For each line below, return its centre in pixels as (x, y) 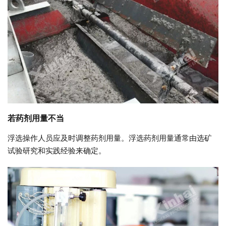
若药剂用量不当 (36, 118)
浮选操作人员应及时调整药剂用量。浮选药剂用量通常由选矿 (110, 138)
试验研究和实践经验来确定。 (57, 150)
